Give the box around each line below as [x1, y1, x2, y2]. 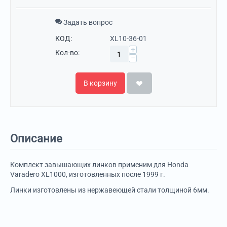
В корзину [83, 79, 117, 88]
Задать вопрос [62, 18, 112, 27]
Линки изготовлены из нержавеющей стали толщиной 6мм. [10, 186, 209, 195]
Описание [10, 132, 62, 145]
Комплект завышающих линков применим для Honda [10, 161, 188, 169]
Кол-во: [55, 49, 80, 57]
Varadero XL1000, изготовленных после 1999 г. [10, 170, 165, 179]
